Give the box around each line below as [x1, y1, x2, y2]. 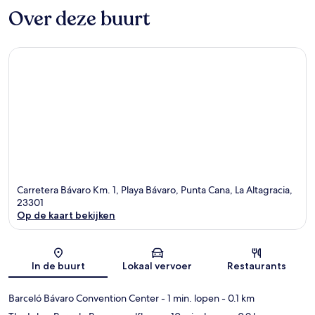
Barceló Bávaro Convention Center [8, 291, 159, 304]
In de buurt [31, 259, 85, 272]
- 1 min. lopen [159, 291, 219, 304]
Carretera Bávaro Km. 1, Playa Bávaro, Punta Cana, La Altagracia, [17, 183, 292, 196]
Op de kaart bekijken [17, 208, 115, 221]
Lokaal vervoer [122, 259, 193, 272]
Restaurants [227, 259, 287, 272]
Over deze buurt [8, 6, 150, 33]
